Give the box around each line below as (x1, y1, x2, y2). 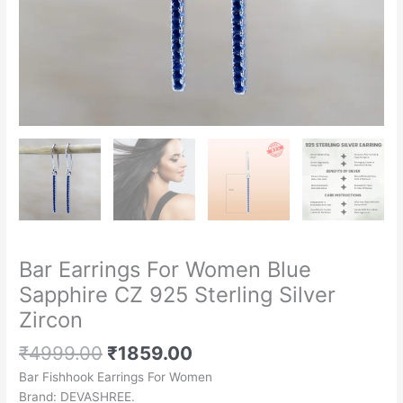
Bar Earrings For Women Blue (19, 255, 312, 282)
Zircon (19, 306, 84, 333)
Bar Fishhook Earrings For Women (19, 369, 213, 384)
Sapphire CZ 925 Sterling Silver (19, 281, 336, 308)
